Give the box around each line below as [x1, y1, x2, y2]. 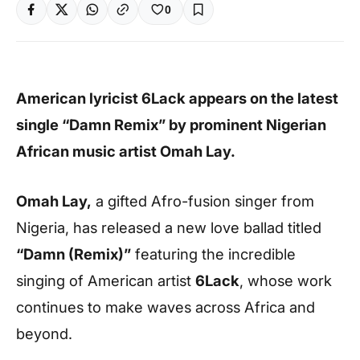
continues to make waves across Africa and [16, 297, 315, 316]
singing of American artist [16, 271, 195, 289]
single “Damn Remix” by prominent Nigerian [16, 116, 326, 133]
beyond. [16, 324, 72, 342]
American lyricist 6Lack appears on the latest [16, 89, 338, 107]
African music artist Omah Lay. [16, 142, 235, 160]
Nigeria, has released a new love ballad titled [16, 218, 321, 236]
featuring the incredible [131, 244, 296, 263]
